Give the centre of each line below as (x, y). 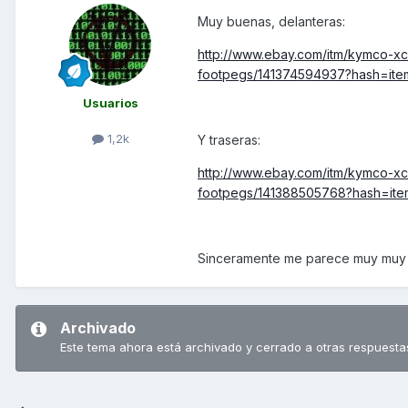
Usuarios (110, 103)
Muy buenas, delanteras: (271, 22)
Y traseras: (229, 140)
